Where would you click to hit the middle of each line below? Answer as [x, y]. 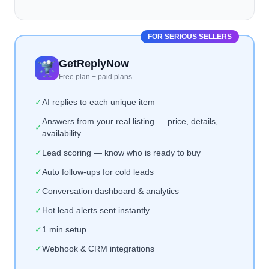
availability [62, 133]
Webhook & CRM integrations [98, 249]
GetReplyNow [94, 64]
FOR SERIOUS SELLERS [190, 37]
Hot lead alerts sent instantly [96, 210]
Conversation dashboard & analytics [110, 191]
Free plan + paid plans [95, 77]
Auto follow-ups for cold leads [98, 172]
